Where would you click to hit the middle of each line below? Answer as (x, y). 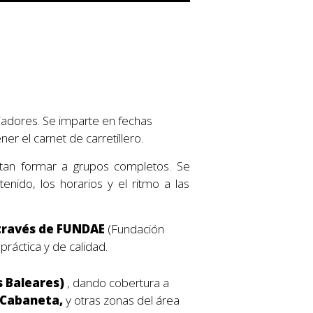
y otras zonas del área (122, 300)
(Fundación (136, 229)
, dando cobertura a (118, 283)
